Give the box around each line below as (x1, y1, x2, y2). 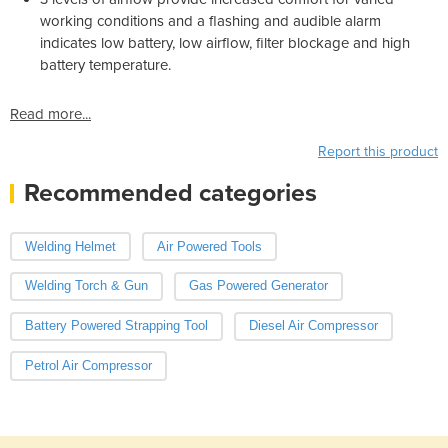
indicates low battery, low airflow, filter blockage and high (40, 33, 410, 52)
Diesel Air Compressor (248, 318, 378, 334)
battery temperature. (40, 55, 171, 74)
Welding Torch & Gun (25, 278, 148, 294)
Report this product (318, 142, 438, 160)
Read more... (10, 104, 91, 123)
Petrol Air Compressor (25, 358, 152, 374)
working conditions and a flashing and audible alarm (40, 11, 381, 30)
